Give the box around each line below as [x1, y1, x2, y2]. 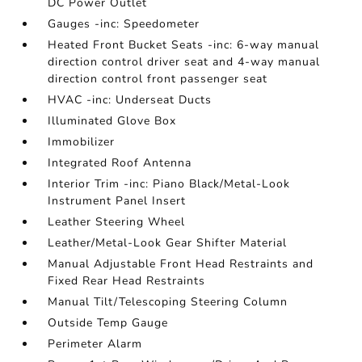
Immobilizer [48, 134, 116, 149]
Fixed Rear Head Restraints [48, 273, 206, 288]
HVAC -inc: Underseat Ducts [48, 92, 213, 107]
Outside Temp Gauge [48, 315, 169, 330]
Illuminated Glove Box [48, 113, 177, 128]
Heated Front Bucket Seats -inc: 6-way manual [48, 37, 320, 53]
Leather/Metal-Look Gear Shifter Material [48, 235, 288, 250]
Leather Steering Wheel [48, 214, 186, 229]
